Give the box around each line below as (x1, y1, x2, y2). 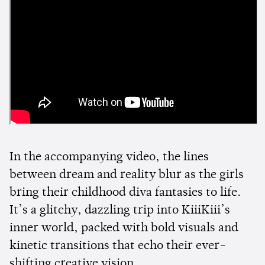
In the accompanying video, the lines (9, 151, 209, 163)
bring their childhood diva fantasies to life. (9, 186, 241, 199)
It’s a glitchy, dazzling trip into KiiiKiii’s (9, 204, 230, 216)
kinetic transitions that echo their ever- (9, 240, 226, 252)
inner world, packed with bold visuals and (9, 222, 238, 234)
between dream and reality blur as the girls (9, 169, 244, 181)
